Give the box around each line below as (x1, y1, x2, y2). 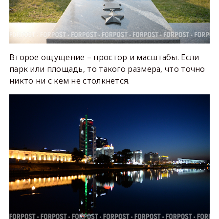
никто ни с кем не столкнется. (9, 75, 130, 86)
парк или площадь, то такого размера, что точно (9, 63, 205, 74)
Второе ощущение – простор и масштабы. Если (9, 51, 199, 63)
